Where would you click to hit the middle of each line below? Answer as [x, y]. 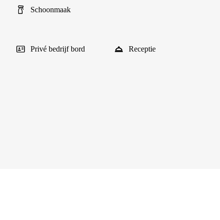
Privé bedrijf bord [58, 49]
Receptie [142, 49]
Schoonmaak [51, 10]
